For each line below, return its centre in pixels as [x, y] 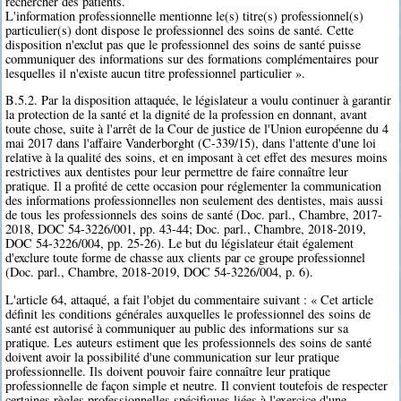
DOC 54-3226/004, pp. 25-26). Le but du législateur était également [180, 243]
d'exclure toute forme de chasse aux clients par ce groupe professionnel [186, 258]
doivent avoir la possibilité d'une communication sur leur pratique [173, 356]
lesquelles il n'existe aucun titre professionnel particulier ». [156, 73]
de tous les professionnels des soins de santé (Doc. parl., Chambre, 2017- [194, 215]
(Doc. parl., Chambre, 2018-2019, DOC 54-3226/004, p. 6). [160, 272]
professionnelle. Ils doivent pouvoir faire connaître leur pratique [168, 371]
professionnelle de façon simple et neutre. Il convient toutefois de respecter [197, 385]
